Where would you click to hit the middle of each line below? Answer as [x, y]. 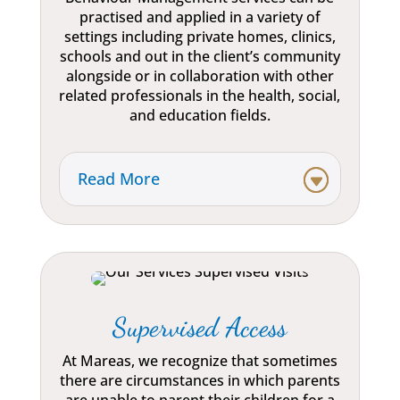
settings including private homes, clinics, [200, 37]
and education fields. [200, 116]
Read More [118, 179]
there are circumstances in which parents [200, 381]
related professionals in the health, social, [200, 96]
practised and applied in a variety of [200, 17]
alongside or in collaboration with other [200, 76]
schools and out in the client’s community [200, 57]
